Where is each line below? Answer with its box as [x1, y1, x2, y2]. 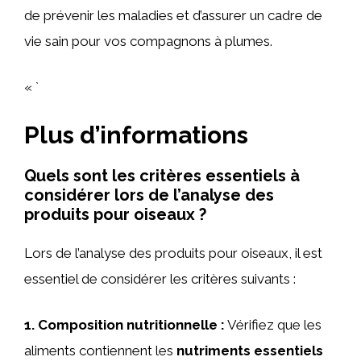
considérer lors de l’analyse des [24, 185, 274, 205]
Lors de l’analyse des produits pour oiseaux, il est [24, 244, 322, 261]
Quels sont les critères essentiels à [24, 165, 300, 185]
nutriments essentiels [176, 342, 323, 359]
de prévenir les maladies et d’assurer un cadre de [24, 6, 322, 23]
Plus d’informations [24, 120, 248, 149]
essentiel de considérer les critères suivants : [24, 270, 296, 287]
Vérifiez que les [225, 317, 322, 333]
